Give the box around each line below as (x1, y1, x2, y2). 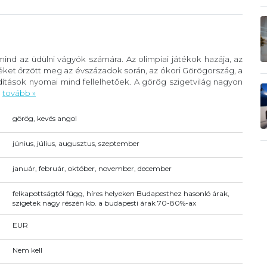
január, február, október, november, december (12, 163, 172, 173)
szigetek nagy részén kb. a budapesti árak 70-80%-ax (12, 198, 196, 207)
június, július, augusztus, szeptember (12, 139, 139, 148)
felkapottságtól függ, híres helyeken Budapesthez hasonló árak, (12, 188, 229, 198)
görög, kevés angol (12, 114, 77, 123)
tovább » (2, 88, 36, 98)
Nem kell (12, 245, 42, 254)
